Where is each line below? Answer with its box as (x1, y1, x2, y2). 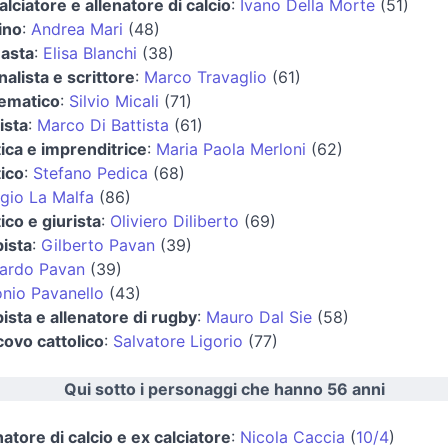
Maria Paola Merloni (155, 138, 306, 159)
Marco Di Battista (36, 114, 169, 135)
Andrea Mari (30, 18, 123, 39)
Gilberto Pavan (40, 234, 155, 255)
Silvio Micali (68, 90, 159, 111)
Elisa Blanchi (42, 42, 137, 63)
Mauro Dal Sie (205, 306, 312, 327)
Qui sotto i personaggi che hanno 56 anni (63, 378, 385, 399)
